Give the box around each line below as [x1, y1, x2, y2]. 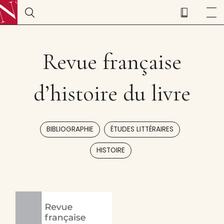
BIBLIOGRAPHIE [46, 124, 93, 134]
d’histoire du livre [33, 79, 190, 107]
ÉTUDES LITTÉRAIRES [110, 124, 173, 134]
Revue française [42, 48, 181, 75]
